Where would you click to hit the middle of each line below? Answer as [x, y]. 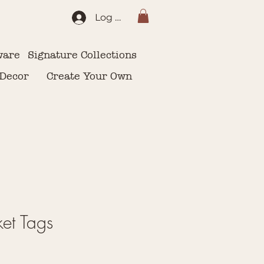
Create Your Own [89, 76]
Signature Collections [82, 55]
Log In [110, 17]
